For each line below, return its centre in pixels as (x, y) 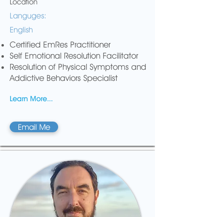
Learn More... (31, 99)
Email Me (34, 127)
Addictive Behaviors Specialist (64, 78)
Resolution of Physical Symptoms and (78, 67)
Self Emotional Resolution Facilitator (74, 56)
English (21, 30)
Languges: (28, 16)
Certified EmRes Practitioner (60, 45)
